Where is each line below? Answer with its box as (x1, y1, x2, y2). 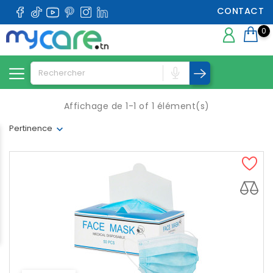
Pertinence (9, 122, 52, 135)
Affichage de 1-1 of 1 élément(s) (63, 100, 210, 113)
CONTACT (216, 5, 264, 17)
